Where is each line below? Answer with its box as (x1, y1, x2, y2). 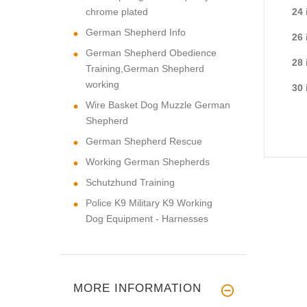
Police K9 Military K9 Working (86, 197, 212, 208)
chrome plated (86, 5, 148, 17)
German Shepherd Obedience (86, 47, 217, 58)
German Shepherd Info (86, 26, 186, 38)
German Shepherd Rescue (86, 135, 202, 147)
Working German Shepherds (86, 156, 210, 167)
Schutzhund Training (86, 176, 175, 188)
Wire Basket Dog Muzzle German (86, 99, 230, 110)
